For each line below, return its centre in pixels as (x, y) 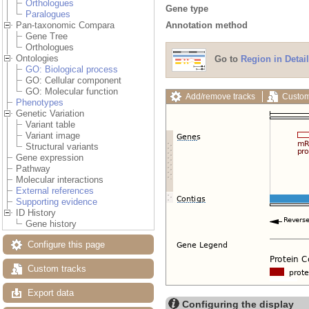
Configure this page (66, 245)
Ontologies (37, 59)
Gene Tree (47, 37)
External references (55, 191)
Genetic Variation (50, 114)
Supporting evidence (57, 202)
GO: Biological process (72, 70)
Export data (51, 293)
